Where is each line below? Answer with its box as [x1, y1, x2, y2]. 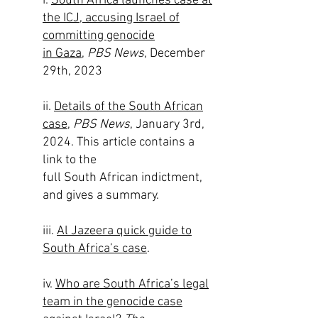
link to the [43, 153, 97, 168]
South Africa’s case [43, 241, 147, 256]
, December [144, 46, 205, 61]
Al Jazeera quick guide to [57, 224, 192, 238]
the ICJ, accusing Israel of [43, 11, 180, 26]
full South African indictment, [43, 170, 202, 185]
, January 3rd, [130, 117, 204, 132]
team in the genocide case [43, 295, 182, 309]
